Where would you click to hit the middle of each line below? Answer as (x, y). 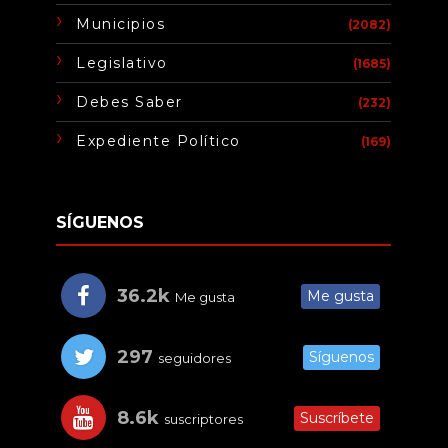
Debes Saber (129, 102)
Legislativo (122, 63)
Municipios (121, 24)
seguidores (193, 358)
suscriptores (202, 419)
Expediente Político (158, 141)
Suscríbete (337, 418)
